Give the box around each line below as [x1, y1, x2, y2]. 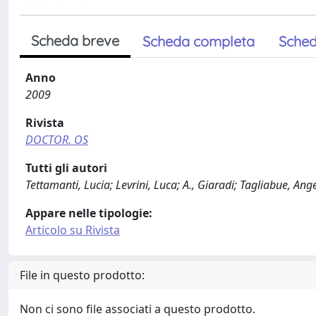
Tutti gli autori [25, 160, 107, 176]
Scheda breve [31, 32, 119, 49]
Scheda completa [142, 32, 255, 50]
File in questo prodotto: [20, 267, 145, 283]
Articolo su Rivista [25, 222, 120, 238]
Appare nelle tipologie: [25, 205, 152, 221]
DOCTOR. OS [25, 132, 88, 147]
